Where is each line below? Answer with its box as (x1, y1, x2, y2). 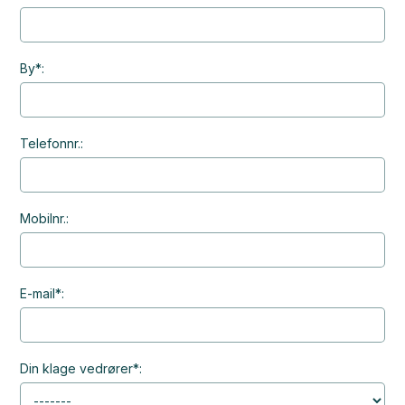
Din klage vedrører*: (20, 361, 143, 376)
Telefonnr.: (20, 136, 84, 151)
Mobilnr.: (20, 211, 70, 226)
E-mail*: (20, 286, 65, 301)
